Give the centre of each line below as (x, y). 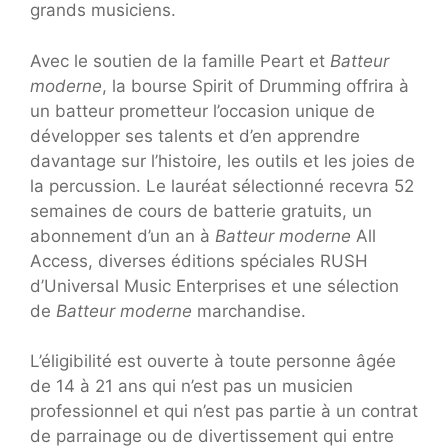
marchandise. (249, 310)
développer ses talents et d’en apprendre (195, 135)
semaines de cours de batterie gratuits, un (201, 210)
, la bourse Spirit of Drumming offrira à (255, 85)
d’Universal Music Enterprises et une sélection (214, 285)
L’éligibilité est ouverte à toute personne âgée (213, 361)
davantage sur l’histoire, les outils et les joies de (222, 160)
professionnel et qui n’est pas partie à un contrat (224, 411)
